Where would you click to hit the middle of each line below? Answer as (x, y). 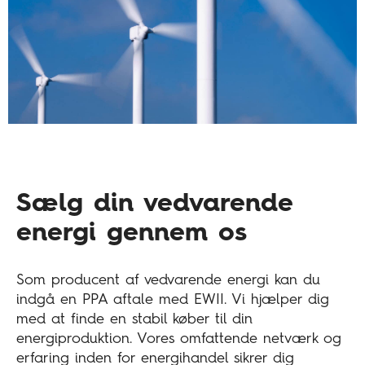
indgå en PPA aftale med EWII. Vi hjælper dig (173, 299)
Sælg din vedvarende (155, 205)
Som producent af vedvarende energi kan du (168, 280)
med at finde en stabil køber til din (134, 319)
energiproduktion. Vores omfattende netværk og (179, 339)
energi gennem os (132, 234)
